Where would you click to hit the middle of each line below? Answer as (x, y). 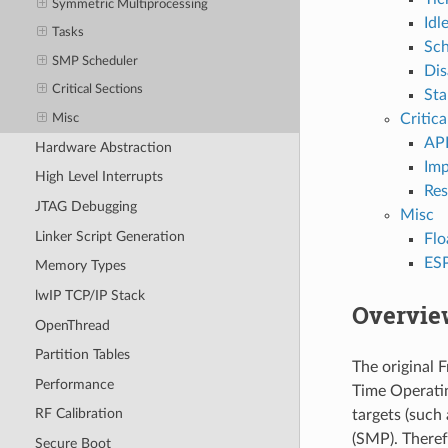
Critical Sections (98, 90)
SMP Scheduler (95, 61)
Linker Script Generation (109, 236)
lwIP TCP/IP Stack (89, 295)
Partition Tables (82, 355)
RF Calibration (78, 414)
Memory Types (80, 266)
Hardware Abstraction (103, 147)
